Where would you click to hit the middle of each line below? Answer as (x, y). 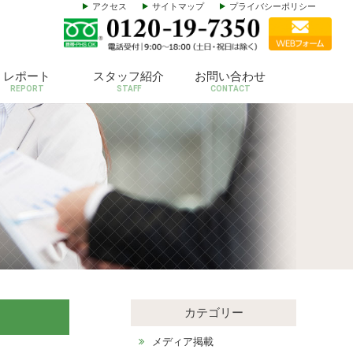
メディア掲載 (183, 341)
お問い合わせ (230, 76)
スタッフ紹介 (129, 76)
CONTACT (230, 88)
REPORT (27, 88)
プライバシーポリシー (273, 6)
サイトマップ (178, 6)
